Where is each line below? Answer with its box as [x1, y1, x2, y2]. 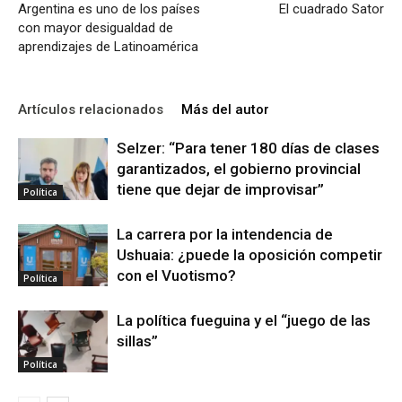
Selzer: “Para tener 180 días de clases [117, 139, 380, 157]
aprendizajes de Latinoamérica [18, 39, 198, 55]
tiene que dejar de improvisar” [117, 180, 324, 198]
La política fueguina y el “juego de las [117, 311, 371, 329]
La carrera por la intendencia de [117, 225, 333, 243]
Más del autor [181, 101, 269, 118]
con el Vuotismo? [117, 267, 236, 284]
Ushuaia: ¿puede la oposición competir [117, 246, 382, 264]
